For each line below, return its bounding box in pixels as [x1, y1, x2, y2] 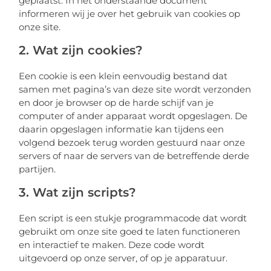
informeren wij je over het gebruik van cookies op [19, 7, 241, 19]
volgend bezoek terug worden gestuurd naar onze [19, 136, 246, 148]
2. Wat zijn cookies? [19, 42, 143, 57]
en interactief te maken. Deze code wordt [19, 238, 205, 250]
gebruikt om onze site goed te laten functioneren [19, 225, 241, 237]
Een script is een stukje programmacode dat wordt [19, 212, 247, 224]
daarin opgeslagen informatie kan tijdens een [19, 123, 224, 135]
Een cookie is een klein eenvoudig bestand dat [19, 70, 228, 82]
